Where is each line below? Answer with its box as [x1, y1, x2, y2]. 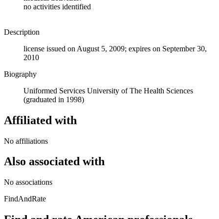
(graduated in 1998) [23, 95, 84, 104]
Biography [4, 69, 37, 78]
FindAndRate [4, 195, 46, 203]
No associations [4, 178, 52, 187]
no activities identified [23, 2, 91, 11]
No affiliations [4, 136, 48, 145]
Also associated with [4, 155, 105, 168]
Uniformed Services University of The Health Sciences [23, 86, 193, 95]
